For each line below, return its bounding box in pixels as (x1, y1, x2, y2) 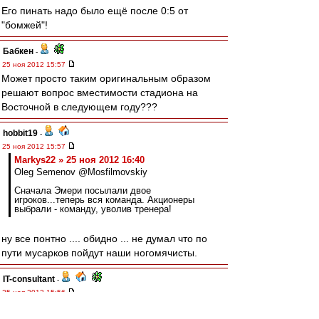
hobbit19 (3, 128, 38, 138)
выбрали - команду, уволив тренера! (14, 204, 172, 214)
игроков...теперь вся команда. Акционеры (14, 194, 194, 205)
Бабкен (3, 46, 33, 56)
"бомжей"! (1, 19, 48, 31)
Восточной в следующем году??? (1, 101, 157, 113)
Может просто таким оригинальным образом (1, 73, 211, 84)
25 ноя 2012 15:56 (2, 288, 68, 296)
